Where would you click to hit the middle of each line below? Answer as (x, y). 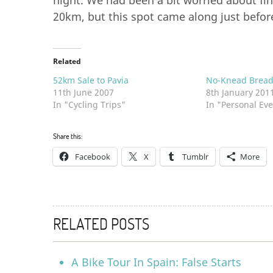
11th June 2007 (83, 92)
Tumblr (195, 157)
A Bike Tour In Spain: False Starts (156, 262)
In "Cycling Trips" (89, 105)
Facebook (93, 157)
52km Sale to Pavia (91, 80)
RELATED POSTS (101, 224)
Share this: (68, 136)
